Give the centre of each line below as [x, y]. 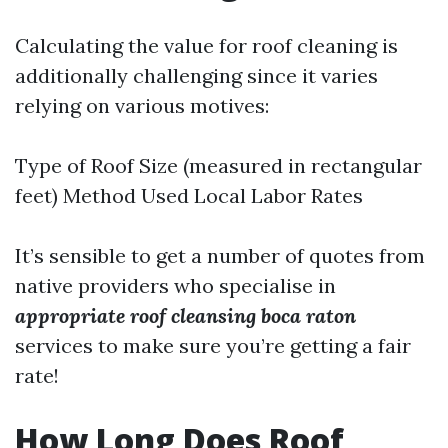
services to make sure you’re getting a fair [213, 345]
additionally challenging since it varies [196, 75]
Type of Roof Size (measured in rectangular [218, 165]
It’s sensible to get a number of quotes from [220, 255]
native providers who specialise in [175, 285]
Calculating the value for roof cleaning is [206, 45]
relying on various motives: [142, 105]
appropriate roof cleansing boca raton [185, 315]
